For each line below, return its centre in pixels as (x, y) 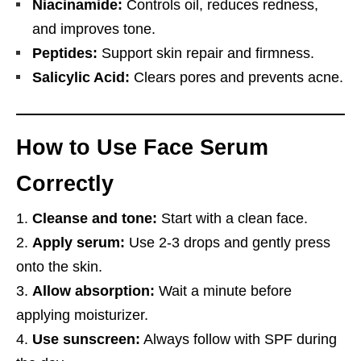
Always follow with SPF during (239, 339)
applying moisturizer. (82, 315)
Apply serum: (79, 242)
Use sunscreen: (86, 339)
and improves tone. (94, 29)
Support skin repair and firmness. (206, 53)
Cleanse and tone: (95, 218)
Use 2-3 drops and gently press (228, 242)
